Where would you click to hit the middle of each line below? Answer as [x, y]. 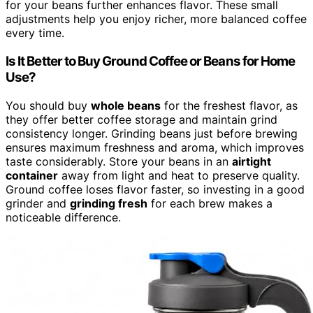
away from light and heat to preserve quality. [179, 175]
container [32, 175]
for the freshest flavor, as [229, 105]
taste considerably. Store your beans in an [119, 161]
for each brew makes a [210, 203]
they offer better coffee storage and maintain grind [141, 119]
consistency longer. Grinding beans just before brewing [152, 133]
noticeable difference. [63, 217]
